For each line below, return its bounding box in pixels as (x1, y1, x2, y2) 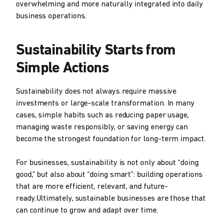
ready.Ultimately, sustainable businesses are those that (16, 194, 206, 203)
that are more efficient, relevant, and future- (16, 182, 168, 191)
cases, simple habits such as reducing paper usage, (16, 111, 189, 119)
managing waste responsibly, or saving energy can (16, 123, 188, 131)
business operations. (16, 12, 87, 20)
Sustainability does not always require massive (16, 87, 177, 96)
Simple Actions (16, 60, 109, 76)
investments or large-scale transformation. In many (16, 99, 195, 108)
